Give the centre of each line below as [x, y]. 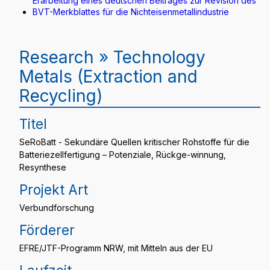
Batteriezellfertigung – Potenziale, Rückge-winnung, [123, 155]
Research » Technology [112, 57]
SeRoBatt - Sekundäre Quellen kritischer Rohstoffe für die [134, 142]
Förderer [47, 230]
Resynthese [43, 167]
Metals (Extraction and [108, 77]
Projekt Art [54, 190]
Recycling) [61, 96]
